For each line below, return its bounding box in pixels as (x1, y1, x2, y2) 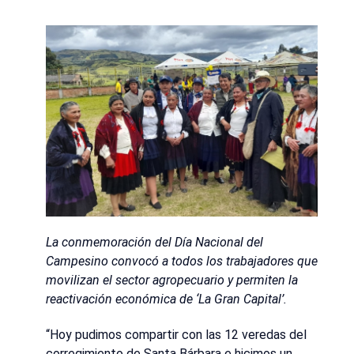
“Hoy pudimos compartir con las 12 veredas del (46, 326, 307, 342)
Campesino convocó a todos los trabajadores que (46, 254, 318, 269)
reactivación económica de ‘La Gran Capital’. (46, 292, 287, 307)
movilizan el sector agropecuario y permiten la (46, 273, 298, 288)
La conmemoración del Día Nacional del (46, 235, 263, 250)
